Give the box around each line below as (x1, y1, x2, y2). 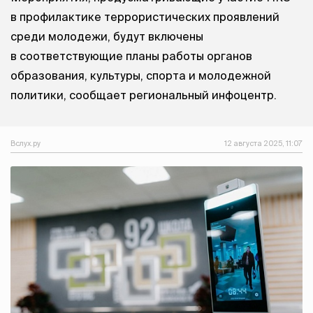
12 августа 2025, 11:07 (224, 139, 303, 148)
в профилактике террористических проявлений (10, 10, 279, 24)
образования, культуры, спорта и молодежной (10, 69, 271, 82)
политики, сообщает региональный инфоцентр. (10, 89, 277, 102)
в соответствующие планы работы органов (10, 50, 252, 63)
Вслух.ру (10, 139, 41, 148)
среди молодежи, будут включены (10, 30, 203, 43)
